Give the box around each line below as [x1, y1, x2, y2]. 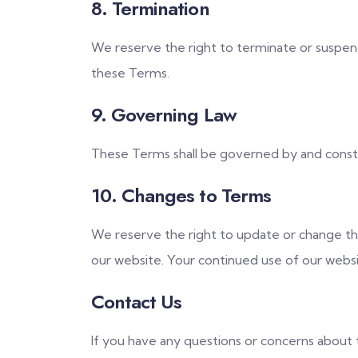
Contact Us [91, 287, 182, 316]
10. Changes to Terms [91, 181, 271, 209]
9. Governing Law [91, 100, 237, 129]
